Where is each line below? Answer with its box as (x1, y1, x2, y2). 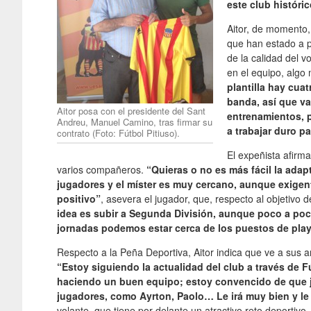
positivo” (57, 191, 101, 205)
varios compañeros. (57, 162, 146, 176)
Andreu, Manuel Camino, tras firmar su (57, 115, 212, 128)
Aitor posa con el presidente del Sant (57, 103, 205, 117)
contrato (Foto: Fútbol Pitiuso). (57, 126, 180, 140)
